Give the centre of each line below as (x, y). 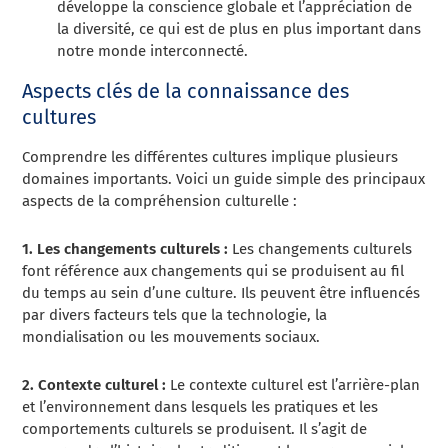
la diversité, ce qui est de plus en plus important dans (239, 29)
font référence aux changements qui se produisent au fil (213, 271)
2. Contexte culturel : (94, 385)
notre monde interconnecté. (153, 51)
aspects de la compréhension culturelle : (160, 201)
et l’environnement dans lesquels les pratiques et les (200, 407)
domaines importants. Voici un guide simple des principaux (224, 179)
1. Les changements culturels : (125, 249)
